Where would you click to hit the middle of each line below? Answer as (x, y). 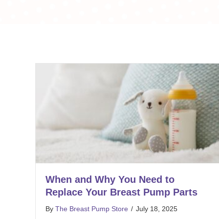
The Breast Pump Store (92, 209)
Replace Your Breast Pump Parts (121, 192)
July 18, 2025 (157, 209)
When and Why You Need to (110, 180)
